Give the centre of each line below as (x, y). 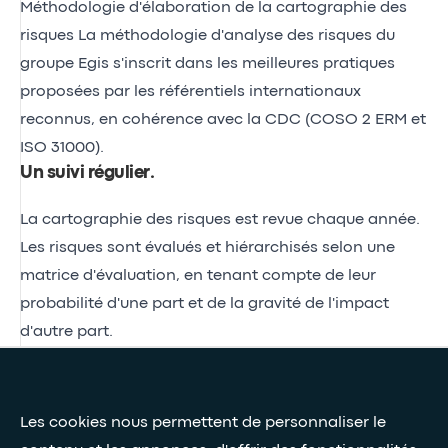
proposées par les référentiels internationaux (190, 91)
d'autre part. (66, 331)
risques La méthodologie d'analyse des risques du (207, 35)
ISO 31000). (62, 147)
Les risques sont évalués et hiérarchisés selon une (207, 247)
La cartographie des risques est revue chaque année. (220, 219)
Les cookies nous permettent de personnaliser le (203, 423)
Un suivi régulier (85, 173)
